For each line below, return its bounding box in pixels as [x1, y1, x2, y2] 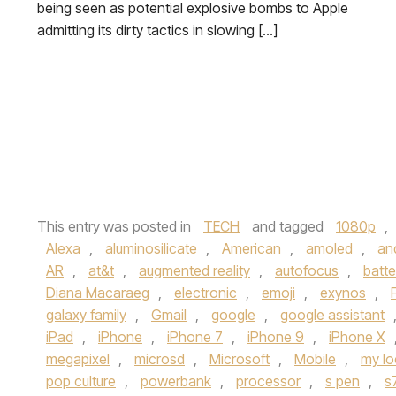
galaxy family [46, 306, 126, 324]
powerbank [141, 372, 211, 390]
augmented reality [139, 262, 250, 279]
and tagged [248, 217, 327, 235]
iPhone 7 [167, 328, 223, 346]
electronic [174, 284, 237, 301]
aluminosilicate [105, 240, 197, 257]
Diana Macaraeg [46, 284, 149, 301]
